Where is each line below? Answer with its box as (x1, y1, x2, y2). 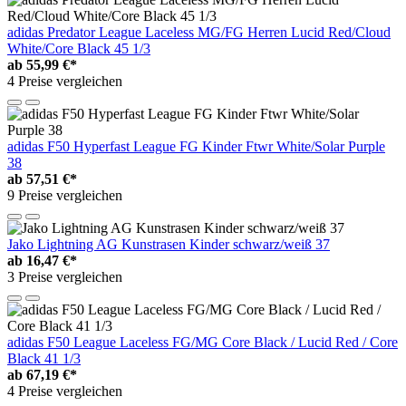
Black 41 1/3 (7, 350, 81, 366)
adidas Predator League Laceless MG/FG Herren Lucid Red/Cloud (7, 24, 391, 40)
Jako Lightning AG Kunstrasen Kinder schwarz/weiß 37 (7, 236, 330, 252)
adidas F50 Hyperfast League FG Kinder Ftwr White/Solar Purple (7, 138, 385, 154)
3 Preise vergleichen (7, 268, 122, 285)
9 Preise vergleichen (7, 187, 122, 203)
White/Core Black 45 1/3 (7, 40, 150, 56)
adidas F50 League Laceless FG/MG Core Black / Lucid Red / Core (7, 333, 398, 350)
